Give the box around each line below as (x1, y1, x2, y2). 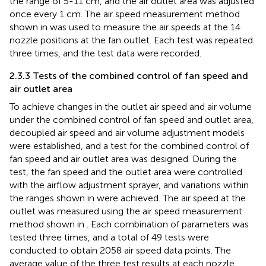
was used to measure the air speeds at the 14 (50, 21, 240, 33)
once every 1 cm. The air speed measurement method (9, 8, 240, 20)
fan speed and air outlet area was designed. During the (9, 153, 237, 165)
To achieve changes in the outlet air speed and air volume (9, 101, 252, 113)
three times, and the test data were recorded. (9, 47, 201, 59)
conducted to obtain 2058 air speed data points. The (9, 245, 231, 256)
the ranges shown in (9, 192, 97, 204)
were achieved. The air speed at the (97, 192, 246, 204)
